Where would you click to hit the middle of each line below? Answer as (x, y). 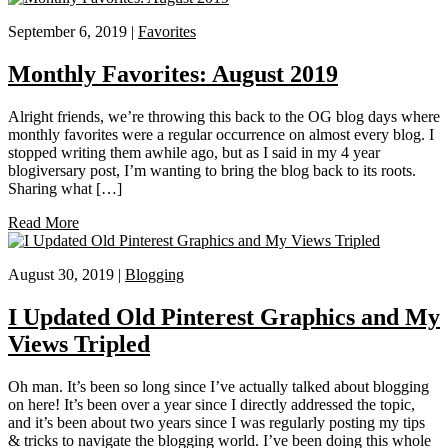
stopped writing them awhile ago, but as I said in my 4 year (194, 152)
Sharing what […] (65, 188)
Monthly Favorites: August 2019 (173, 73)
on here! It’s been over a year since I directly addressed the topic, (211, 404)
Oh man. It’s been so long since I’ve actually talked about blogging (218, 386)
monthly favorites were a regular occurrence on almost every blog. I (221, 134)
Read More (43, 222)
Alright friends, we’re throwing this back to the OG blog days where (224, 116)
